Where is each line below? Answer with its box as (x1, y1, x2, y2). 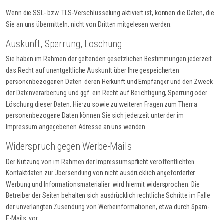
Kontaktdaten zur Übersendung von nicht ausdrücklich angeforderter (6, 169, 195, 177)
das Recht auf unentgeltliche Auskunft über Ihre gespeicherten (6, 66, 179, 75)
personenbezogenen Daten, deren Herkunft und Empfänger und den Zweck (6, 78, 213, 86)
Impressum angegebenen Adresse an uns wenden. (6, 123, 147, 131)
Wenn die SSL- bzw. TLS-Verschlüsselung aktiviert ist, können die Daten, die (6, 9, 214, 17)
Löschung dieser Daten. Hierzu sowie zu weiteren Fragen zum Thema (6, 100, 197, 109)
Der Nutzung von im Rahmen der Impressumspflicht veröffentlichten (6, 158, 194, 166)
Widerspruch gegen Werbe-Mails (6, 140, 132, 153)
